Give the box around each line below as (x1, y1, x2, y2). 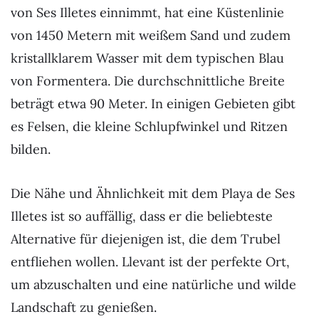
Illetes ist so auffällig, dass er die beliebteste (11, 208, 273, 225)
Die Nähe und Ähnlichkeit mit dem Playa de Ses (11, 185, 295, 202)
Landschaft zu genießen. (11, 299, 157, 316)
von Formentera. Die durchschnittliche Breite (11, 73, 285, 90)
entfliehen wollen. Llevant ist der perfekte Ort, (11, 253, 290, 271)
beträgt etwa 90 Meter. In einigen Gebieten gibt (11, 95, 296, 113)
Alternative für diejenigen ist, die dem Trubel (11, 231, 281, 248)
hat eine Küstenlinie (164, 4, 284, 21)
